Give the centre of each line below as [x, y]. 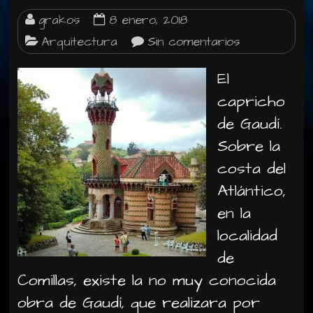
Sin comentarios [194, 42]
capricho [252, 101]
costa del [252, 168]
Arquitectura [80, 42]
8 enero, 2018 [148, 20]
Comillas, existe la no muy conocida [147, 280]
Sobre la [249, 146]
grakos [59, 20]
